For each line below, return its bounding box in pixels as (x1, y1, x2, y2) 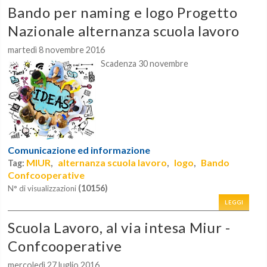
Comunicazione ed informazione (8, 144, 151, 156)
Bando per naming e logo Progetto (8, 4, 238, 21)
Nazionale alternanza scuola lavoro (8, 22, 240, 40)
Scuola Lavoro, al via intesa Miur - (8, 218, 231, 236)
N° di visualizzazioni (8, 183, 79, 193)
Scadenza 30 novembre (101, 58, 189, 69)
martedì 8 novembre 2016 (8, 45, 105, 55)
